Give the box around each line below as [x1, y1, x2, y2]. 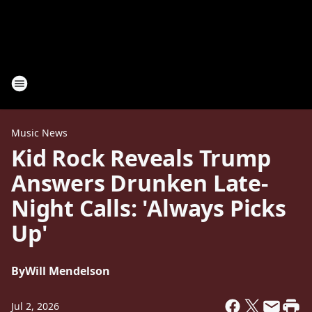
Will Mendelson [25, 263, 110, 279]
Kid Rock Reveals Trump [11, 143, 271, 173]
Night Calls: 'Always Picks [11, 193, 286, 223]
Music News [11, 126, 68, 139]
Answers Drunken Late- [11, 168, 268, 198]
